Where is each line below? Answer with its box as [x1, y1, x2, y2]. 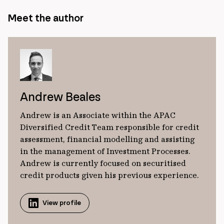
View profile [42, 198, 81, 207]
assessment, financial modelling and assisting [20, 134, 194, 144]
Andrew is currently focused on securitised [20, 158, 186, 168]
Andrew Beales [20, 89, 100, 104]
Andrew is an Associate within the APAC [20, 110, 175, 120]
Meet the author [8, 11, 83, 24]
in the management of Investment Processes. [20, 146, 190, 156]
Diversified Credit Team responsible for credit [20, 122, 199, 132]
